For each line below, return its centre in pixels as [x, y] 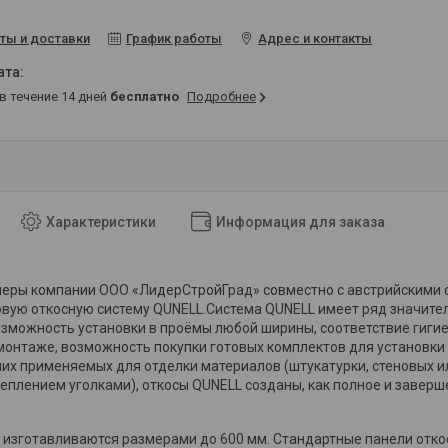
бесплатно [144, 96]
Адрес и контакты [315, 38]
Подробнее [221, 96]
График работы [174, 38]
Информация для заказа [300, 221]
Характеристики [101, 221]
